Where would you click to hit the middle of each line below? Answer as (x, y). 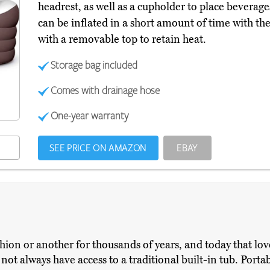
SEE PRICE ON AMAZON (98, 148)
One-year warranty (90, 115)
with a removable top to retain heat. (122, 39)
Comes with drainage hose (105, 90)
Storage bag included (94, 65)
